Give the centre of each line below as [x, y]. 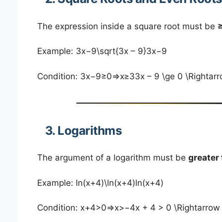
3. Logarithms [83, 130]
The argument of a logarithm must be [112, 158]
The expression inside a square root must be [127, 26]
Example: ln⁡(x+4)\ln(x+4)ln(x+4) [100, 183]
